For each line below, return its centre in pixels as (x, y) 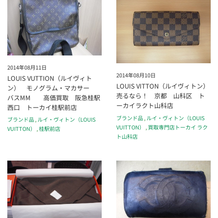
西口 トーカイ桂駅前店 (42, 107)
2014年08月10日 (136, 75)
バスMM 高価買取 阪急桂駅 (54, 97)
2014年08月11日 (27, 67)
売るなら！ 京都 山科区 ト (161, 96)
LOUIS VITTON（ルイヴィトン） (163, 86)
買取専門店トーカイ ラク (178, 127)
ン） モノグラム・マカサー (52, 88)
